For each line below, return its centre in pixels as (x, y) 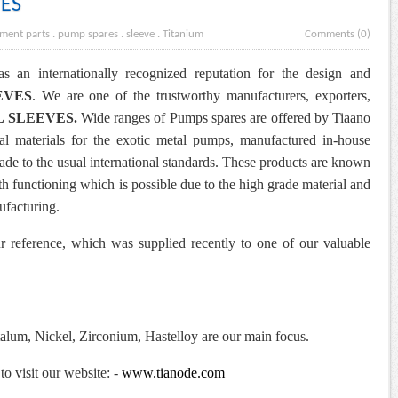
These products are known (296, 163)
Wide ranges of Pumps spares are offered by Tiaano (226, 118)
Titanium (183, 35)
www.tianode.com (173, 373)
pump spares (88, 35)
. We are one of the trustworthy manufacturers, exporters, (201, 96)
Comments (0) (338, 35)
